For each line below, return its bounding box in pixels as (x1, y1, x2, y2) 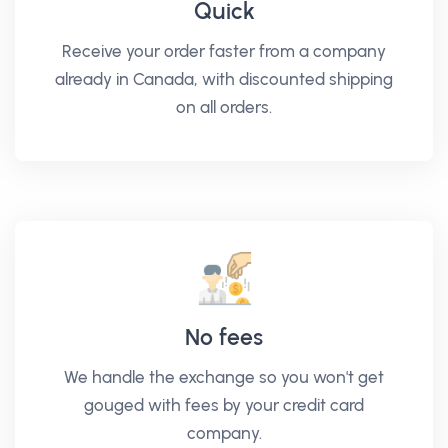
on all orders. (176, 97, 272, 117)
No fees (185, 323, 263, 351)
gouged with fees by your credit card (84, 395, 364, 415)
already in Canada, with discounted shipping (55, 69, 393, 89)
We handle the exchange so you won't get (64, 367, 384, 387)
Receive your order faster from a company (62, 41, 386, 61)
